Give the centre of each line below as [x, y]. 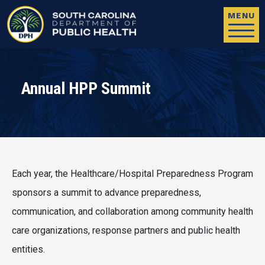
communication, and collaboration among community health [132, 212]
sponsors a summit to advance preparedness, [106, 193]
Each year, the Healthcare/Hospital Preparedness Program [132, 174]
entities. [28, 250]
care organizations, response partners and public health [126, 231]
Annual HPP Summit [86, 89]
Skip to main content [174, 9]
